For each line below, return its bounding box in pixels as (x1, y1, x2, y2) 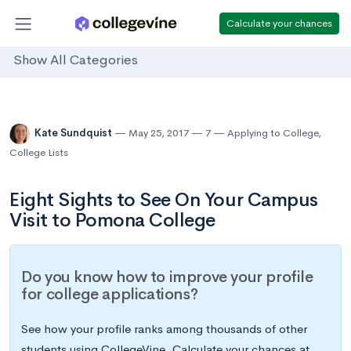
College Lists (9, 146, 68, 159)
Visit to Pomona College (9, 208, 215, 232)
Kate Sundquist (34, 126, 114, 140)
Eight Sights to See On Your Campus (9, 188, 318, 212)
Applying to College (227, 126, 318, 140)
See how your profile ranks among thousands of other (21, 321, 308, 337)
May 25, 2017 (128, 126, 189, 140)
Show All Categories (13, 52, 138, 69)
